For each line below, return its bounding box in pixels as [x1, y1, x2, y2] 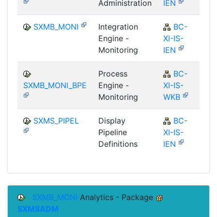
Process [98, 68, 127, 78]
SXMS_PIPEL [33, 115, 79, 125]
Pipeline [98, 127, 127, 137]
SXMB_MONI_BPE [23, 80, 87, 90]
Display [98, 115, 125, 125]
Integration [98, 21, 138, 31]
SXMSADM [17, 203, 59, 214]
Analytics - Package [77, 192, 155, 202]
